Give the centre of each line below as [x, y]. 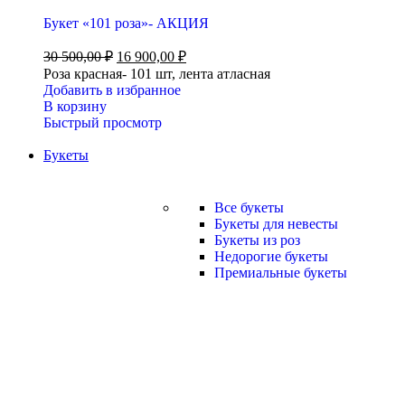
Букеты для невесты [276, 224]
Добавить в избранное [112, 90]
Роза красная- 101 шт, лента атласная [157, 74]
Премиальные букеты [281, 273]
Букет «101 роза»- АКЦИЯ [126, 23]
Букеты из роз [257, 240]
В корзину [75, 106]
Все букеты [249, 207]
